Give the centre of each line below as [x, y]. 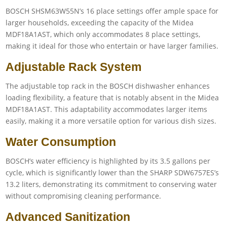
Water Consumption [61, 142]
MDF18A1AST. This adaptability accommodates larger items [107, 109]
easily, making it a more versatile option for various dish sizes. [111, 121]
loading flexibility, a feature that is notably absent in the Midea [112, 97]
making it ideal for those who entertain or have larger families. [112, 46]
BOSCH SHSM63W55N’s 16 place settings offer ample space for [112, 11]
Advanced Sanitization [68, 217]
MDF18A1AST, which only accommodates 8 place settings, [103, 34]
